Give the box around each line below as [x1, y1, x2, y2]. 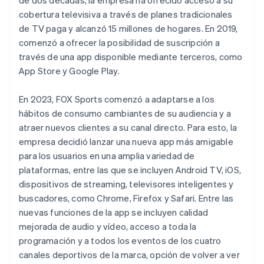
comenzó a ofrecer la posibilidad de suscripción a [19, 36, 220, 48]
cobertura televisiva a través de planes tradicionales [19, 8, 233, 20]
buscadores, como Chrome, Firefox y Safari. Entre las [19, 192, 234, 204]
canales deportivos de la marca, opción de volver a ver [19, 248, 240, 260]
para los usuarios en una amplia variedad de [19, 149, 195, 161]
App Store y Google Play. [19, 64, 120, 77]
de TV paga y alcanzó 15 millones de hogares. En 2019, [19, 22, 238, 34]
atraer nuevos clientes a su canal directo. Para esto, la [19, 121, 237, 133]
